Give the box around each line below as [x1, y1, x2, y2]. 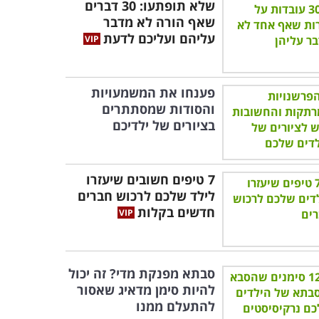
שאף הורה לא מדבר [103, 14, 215, 31]
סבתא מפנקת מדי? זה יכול [68, 265, 215, 282]
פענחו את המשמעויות [91, 84, 215, 101]
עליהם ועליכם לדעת [103, 30, 215, 47]
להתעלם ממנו [136, 298, 215, 315]
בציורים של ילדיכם [113, 117, 215, 134]
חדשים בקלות [137, 204, 215, 221]
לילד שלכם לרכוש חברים [78, 187, 215, 204]
